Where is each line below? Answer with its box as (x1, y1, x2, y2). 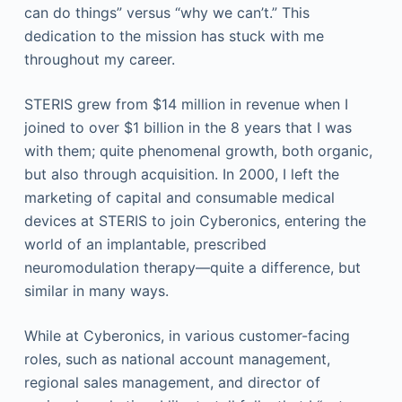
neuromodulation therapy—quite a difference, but (23, 258, 361, 276)
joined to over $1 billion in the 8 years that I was (23, 118, 352, 136)
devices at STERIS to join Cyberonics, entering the (23, 212, 366, 230)
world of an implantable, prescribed (23, 235, 267, 253)
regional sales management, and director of (23, 373, 320, 391)
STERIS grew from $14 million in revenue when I (23, 95, 348, 113)
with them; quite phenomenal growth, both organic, (23, 142, 372, 160)
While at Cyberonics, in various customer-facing (23, 327, 350, 345)
